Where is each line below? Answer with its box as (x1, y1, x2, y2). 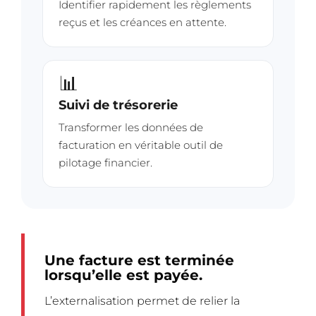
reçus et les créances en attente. (59, 16, 226, 30)
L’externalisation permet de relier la (44, 294, 240, 308)
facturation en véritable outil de (59, 138, 223, 152)
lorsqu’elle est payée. (44, 267, 202, 284)
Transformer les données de (59, 121, 203, 135)
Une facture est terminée (44, 252, 234, 269)
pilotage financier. (59, 156, 152, 170)
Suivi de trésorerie (59, 97, 178, 114)
